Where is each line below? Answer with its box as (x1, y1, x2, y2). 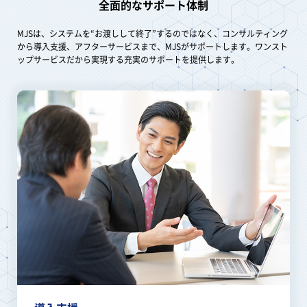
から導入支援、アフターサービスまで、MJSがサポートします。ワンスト (17, 40, 288, 53)
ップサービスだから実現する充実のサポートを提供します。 (17, 53, 239, 66)
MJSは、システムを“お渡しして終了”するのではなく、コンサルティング (17, 27, 288, 40)
